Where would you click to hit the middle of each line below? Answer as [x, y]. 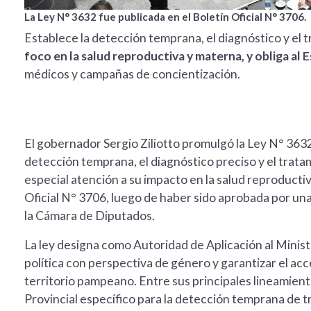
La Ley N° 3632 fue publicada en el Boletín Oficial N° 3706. [165, 17]
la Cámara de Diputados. [90, 216]
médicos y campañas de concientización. [132, 74]
